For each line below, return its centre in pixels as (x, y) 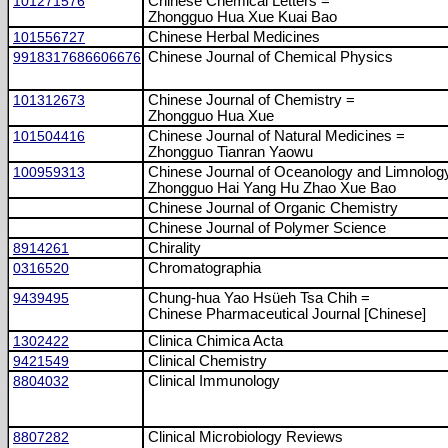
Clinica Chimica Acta (215, 341)
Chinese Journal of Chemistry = (251, 100)
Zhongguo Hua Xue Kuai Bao (242, 17)
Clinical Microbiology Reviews (245, 437)
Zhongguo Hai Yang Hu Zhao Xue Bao (272, 188)
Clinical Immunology (214, 381)
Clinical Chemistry (207, 361)
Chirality (174, 248)
